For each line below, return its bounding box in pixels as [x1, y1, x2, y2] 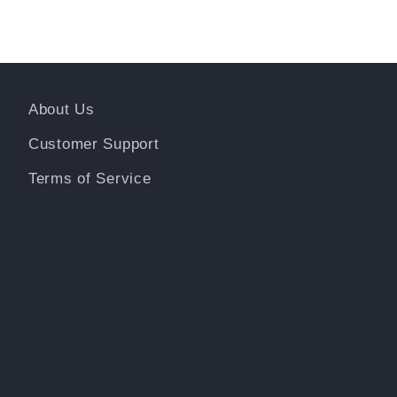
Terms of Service [28, 170, 152, 188]
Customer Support [28, 136, 160, 153]
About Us [28, 101, 95, 119]
